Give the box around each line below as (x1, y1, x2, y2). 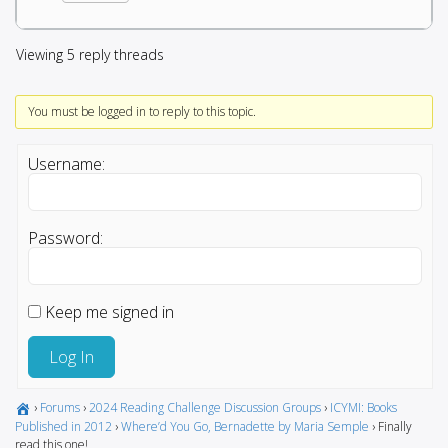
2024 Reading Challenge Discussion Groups (89, 398, 321, 416)
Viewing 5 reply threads (16, 44, 164, 64)
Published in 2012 (15, 417, 112, 435)
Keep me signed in (45, 300, 174, 323)
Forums (40, 398, 80, 416)
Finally (378, 417, 412, 435)
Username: (28, 152, 105, 175)
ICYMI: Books (330, 398, 397, 416)
